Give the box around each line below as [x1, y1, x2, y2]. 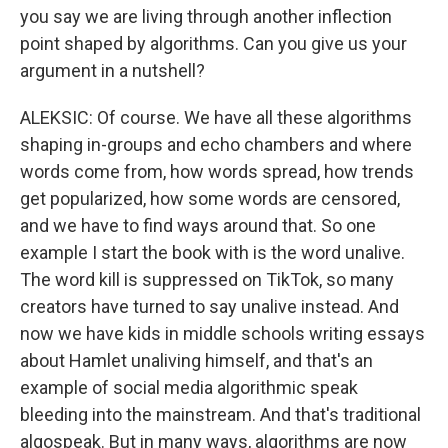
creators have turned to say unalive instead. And [20, 296, 399, 318]
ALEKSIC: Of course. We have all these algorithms [20, 107, 412, 129]
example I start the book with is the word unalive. [20, 242, 405, 264]
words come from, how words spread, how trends [20, 161, 414, 183]
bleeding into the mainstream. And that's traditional [20, 404, 421, 426]
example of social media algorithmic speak [20, 377, 358, 399]
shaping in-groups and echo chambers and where [20, 134, 412, 156]
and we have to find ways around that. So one [20, 215, 376, 237]
